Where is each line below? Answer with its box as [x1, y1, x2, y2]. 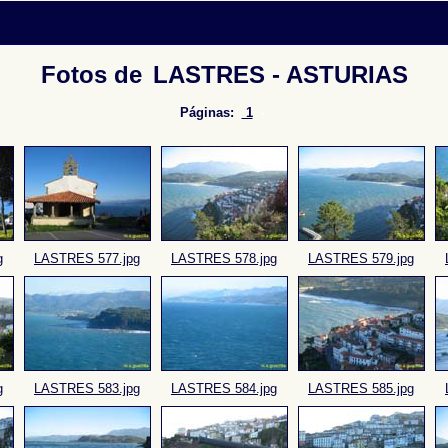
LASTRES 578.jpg [171, 251, 277, 266]
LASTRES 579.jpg [308, 251, 414, 266]
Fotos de [40, 61, 149, 88]
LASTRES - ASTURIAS [152, 61, 408, 88]
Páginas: [179, 105, 238, 120]
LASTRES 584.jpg [171, 381, 277, 396]
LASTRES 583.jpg [34, 381, 140, 396]
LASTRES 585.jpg [308, 381, 414, 396]
